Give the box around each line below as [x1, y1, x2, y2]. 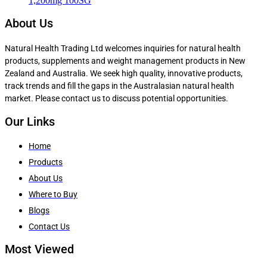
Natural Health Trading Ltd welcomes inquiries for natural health [5, 43, 241, 53]
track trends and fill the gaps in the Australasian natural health [5, 80, 234, 91]
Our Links [5, 114, 55, 129]
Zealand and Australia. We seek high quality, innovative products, [5, 68, 243, 78]
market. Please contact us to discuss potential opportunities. [5, 93, 228, 103]
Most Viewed [5, 241, 74, 256]
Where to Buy [29, 190, 77, 200]
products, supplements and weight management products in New [5, 55, 246, 66]
